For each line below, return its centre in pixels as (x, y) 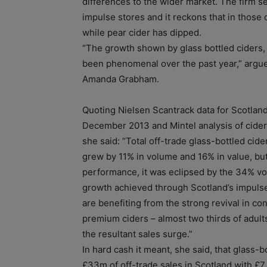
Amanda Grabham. (121, 79)
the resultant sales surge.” (137, 234)
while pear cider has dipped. (142, 32)
